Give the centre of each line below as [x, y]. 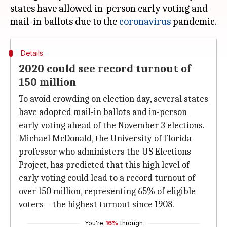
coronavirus [145, 22]
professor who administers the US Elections [105, 152]
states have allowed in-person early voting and [109, 8]
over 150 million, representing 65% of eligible [107, 191]
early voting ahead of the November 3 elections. [112, 125]
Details [32, 53]
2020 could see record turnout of [105, 69]
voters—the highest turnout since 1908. [97, 204]
